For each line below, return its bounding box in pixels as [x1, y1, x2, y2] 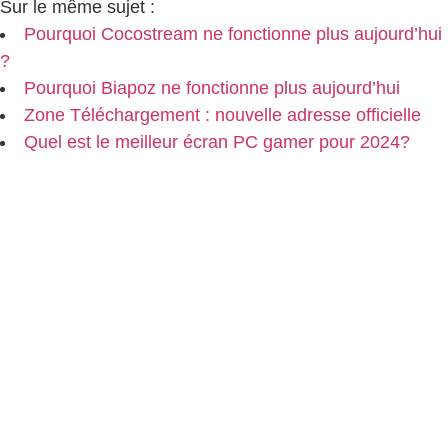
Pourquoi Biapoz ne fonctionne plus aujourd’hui [24, 77, 400, 98]
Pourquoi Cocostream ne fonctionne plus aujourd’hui [24, 23, 442, 44]
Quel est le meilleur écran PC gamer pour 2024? [24, 131, 410, 152]
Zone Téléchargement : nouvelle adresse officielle [24, 104, 421, 125]
